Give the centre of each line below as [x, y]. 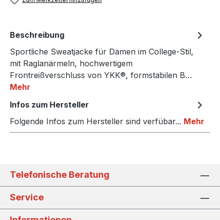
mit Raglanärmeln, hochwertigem [71, 64]
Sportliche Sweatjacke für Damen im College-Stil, [102, 52]
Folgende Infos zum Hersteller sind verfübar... [97, 122]
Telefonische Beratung [60, 175]
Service [27, 197]
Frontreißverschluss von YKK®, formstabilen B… [101, 75]
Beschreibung [37, 35]
